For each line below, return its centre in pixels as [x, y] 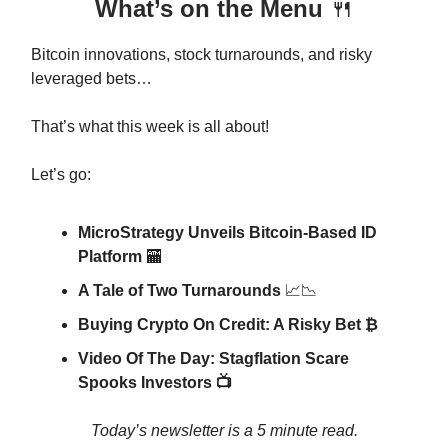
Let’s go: [61, 174]
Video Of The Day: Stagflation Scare [213, 358]
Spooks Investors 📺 [155, 382]
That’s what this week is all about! [150, 126]
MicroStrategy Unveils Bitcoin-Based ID [227, 232]
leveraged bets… [91, 78]
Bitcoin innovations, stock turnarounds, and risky [201, 54]
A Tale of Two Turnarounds [181, 290]
